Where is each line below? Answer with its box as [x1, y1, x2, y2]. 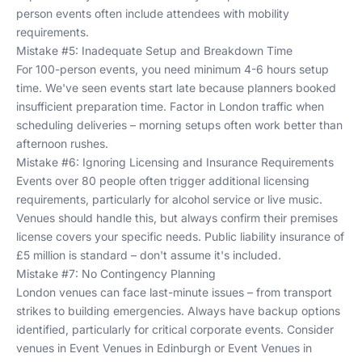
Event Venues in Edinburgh [69, 341, 211, 355]
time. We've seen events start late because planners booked [16, 81, 336, 95]
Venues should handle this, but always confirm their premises [16, 211, 338, 225]
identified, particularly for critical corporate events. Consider [16, 322, 334, 336]
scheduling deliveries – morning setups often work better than [16, 118, 343, 132]
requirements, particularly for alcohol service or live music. [16, 192, 322, 206]
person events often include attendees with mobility [16, 6, 289, 20]
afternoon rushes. [16, 137, 108, 150]
